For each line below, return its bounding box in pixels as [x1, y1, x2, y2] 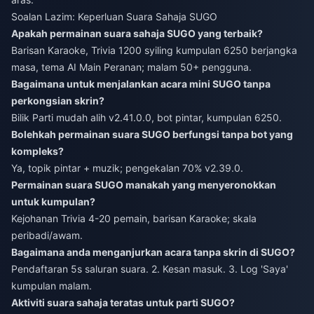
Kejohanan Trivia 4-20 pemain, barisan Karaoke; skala [11, 212, 257, 225]
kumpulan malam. [11, 280, 92, 292]
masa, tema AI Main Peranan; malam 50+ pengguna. [11, 61, 252, 74]
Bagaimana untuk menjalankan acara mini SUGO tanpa [11, 78, 271, 90]
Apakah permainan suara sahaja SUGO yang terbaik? [11, 27, 263, 40]
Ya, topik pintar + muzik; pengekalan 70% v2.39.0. [11, 162, 243, 175]
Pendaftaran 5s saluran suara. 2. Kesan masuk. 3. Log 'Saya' [11, 263, 288, 275]
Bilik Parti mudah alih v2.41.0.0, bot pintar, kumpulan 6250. [11, 111, 282, 124]
